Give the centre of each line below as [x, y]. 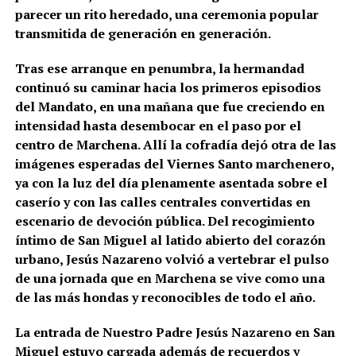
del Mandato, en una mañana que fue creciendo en [170, 107]
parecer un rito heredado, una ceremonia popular [166, 15]
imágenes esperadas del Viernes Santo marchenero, [174, 164]
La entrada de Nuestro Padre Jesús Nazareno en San [175, 333]
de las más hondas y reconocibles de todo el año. [165, 298]
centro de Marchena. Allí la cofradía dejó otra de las [175, 145]
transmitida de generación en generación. [143, 34]
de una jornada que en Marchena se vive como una [170, 279]
